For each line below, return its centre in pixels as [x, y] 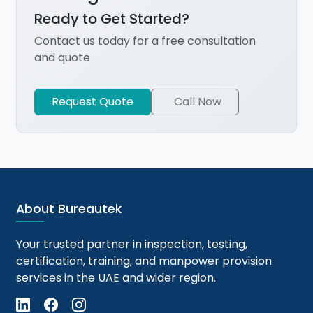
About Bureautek [69, 209]
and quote [63, 58]
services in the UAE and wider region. [116, 278]
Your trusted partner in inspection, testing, [132, 245]
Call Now [198, 102]
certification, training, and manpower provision [144, 261]
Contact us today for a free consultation [145, 41]
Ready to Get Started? [112, 19]
